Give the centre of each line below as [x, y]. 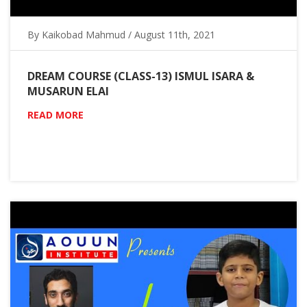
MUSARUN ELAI [68, 91]
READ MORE [56, 114]
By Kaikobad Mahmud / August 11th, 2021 [121, 34]
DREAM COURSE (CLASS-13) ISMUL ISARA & [141, 76]
